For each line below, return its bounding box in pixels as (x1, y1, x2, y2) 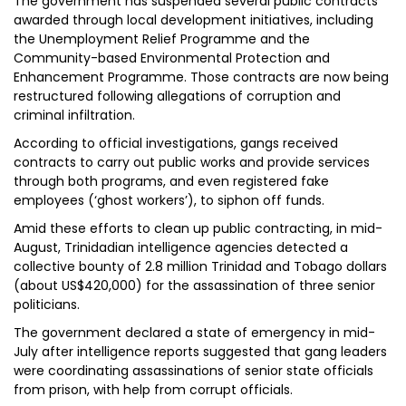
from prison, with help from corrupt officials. (14, 381, 293, 399)
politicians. (14, 295, 80, 314)
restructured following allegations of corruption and (14, 87, 341, 105)
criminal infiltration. (14, 106, 135, 124)
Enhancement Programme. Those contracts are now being (14, 68, 389, 86)
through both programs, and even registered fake (14, 172, 329, 190)
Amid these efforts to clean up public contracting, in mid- (14, 219, 382, 237)
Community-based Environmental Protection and (14, 49, 330, 67)
